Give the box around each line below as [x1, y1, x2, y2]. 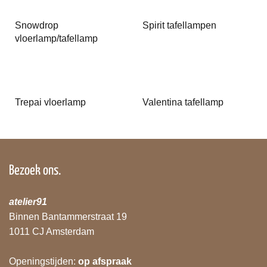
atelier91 [9, 197, 47, 207]
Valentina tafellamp [142, 97, 223, 108]
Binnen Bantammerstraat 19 [9, 212, 127, 222]
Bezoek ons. [9, 164, 61, 178]
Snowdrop [15, 20, 58, 31]
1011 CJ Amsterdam [9, 226, 94, 237]
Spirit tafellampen [142, 20, 216, 31]
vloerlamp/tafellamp [15, 33, 98, 44]
